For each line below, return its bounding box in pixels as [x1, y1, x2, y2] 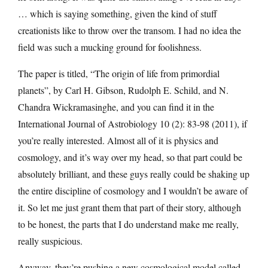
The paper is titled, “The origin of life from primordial [18, 66, 220, 80]
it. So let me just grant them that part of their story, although [18, 200, 241, 214]
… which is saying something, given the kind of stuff [18, 7, 217, 20]
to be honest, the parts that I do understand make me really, [18, 217, 239, 230]
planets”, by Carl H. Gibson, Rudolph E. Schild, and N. [18, 83, 229, 96]
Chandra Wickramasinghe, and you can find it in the [18, 100, 214, 113]
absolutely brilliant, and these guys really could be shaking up [18, 167, 249, 180]
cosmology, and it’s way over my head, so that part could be [18, 150, 242, 163]
